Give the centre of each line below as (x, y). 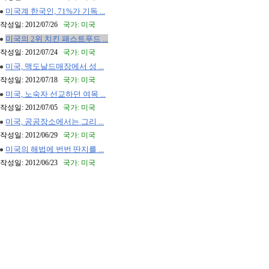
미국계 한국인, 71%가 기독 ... (55, 11)
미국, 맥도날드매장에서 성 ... (55, 66)
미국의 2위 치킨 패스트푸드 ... (57, 39)
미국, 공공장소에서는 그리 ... (55, 122)
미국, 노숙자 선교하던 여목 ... (56, 94)
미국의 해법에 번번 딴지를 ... (55, 149)
